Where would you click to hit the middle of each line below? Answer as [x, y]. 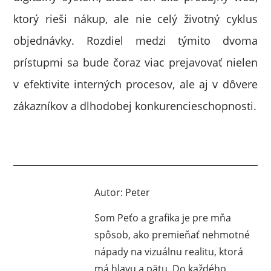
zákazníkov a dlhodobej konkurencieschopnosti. [135, 106]
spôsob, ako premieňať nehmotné [172, 235]
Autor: [110, 192]
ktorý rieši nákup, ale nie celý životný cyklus [135, 19]
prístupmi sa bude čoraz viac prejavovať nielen [135, 62]
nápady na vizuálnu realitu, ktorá [169, 252]
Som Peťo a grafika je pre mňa [163, 218]
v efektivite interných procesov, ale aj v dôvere [135, 84]
